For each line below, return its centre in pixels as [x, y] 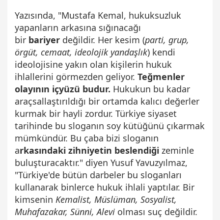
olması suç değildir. [157, 211]
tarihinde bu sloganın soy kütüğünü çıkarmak [110, 125]
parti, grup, [167, 40]
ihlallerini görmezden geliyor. [76, 76]
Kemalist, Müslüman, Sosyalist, [116, 199]
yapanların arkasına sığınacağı [78, 27]
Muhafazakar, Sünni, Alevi [66, 211]
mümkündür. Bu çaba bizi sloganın [87, 138]
